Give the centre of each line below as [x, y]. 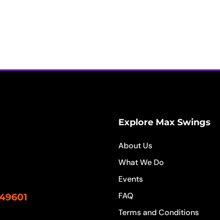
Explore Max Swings [165, 123]
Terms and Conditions [159, 213]
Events [131, 179]
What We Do [141, 163]
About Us [135, 146]
